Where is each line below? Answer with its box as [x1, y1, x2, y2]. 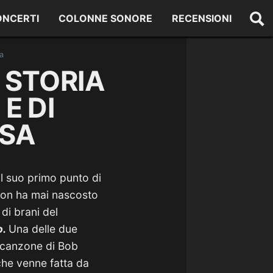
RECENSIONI [172, 12, 232, 24]
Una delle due [9, 222, 77, 235]
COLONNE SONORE [58, 12, 153, 24]
